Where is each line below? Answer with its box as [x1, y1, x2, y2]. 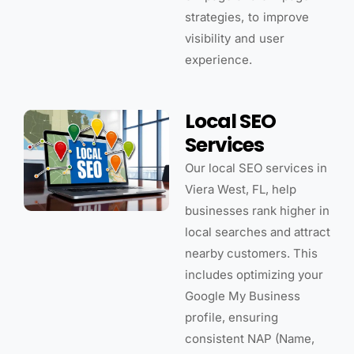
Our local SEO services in [185, 160, 327, 175]
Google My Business [185, 288, 300, 303]
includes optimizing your [185, 266, 323, 282]
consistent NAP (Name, [185, 330, 314, 346]
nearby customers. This [185, 245, 318, 261]
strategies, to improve [185, 9, 309, 24]
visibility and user [185, 30, 284, 46]
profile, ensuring [185, 309, 278, 325]
